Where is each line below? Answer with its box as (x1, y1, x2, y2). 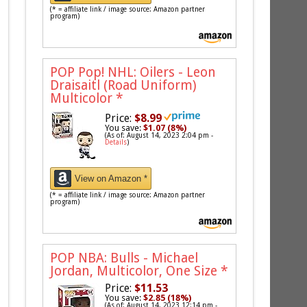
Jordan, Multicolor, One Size (50, 263, 221, 280)
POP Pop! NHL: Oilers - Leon (50, 64, 217, 81)
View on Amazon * (75, 173, 148, 184)
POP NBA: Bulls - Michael (50, 250, 199, 267)
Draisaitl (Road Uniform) (50, 77, 197, 94)
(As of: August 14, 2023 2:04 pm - (105, 132, 214, 140)
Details (105, 138, 127, 147)
